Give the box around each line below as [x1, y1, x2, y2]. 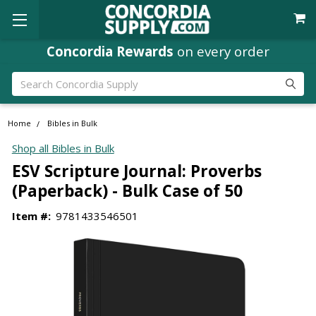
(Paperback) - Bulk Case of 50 [11, 179, 243, 202]
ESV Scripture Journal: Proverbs [11, 159, 262, 182]
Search [11, 72, 44, 87]
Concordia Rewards [47, 42, 174, 60]
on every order [174, 42, 269, 60]
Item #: [11, 208, 51, 223]
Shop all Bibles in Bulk [11, 141, 114, 156]
